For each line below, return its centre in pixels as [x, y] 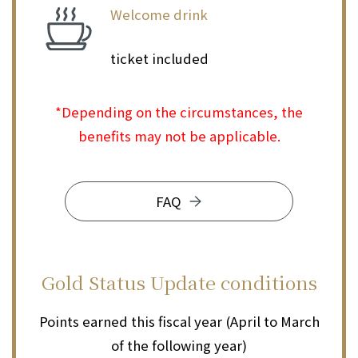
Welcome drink [159, 15]
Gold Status [95, 282]
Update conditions [233, 282]
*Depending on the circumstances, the [179, 111]
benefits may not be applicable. [179, 135]
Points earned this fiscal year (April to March [179, 322]
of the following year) [179, 346]
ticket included [159, 59]
